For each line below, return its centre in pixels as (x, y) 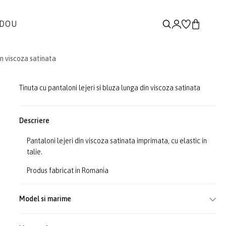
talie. (35, 152)
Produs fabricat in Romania (68, 171)
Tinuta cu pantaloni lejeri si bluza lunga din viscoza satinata (110, 88)
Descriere (35, 121)
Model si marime (45, 199)
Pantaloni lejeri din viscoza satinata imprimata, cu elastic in (117, 141)
